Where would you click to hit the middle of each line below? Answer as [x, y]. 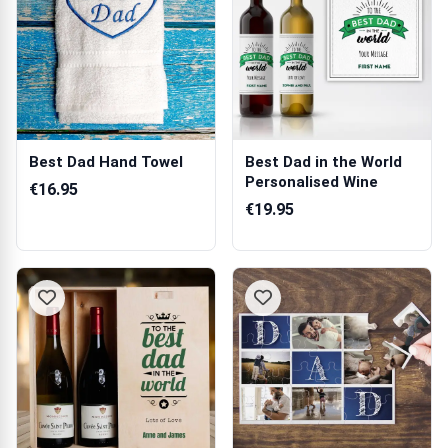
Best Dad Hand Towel [106, 162]
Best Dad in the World [323, 162]
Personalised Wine [311, 182]
